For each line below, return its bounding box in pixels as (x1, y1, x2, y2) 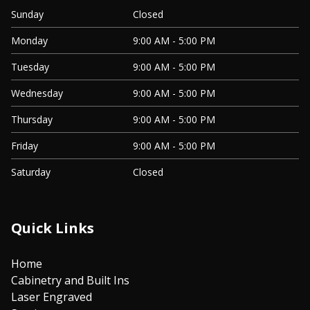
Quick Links (11, 218, 94, 237)
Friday (11, 138, 38, 152)
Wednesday (11, 86, 63, 100)
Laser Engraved (11, 289, 92, 304)
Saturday (11, 165, 51, 179)
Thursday (11, 112, 53, 126)
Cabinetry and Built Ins (11, 272, 129, 288)
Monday (11, 33, 48, 47)
